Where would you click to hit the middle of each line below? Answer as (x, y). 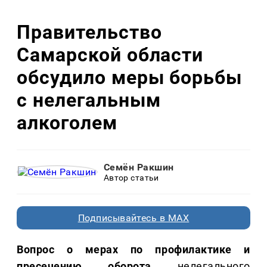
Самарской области (110, 55)
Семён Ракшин (139, 167)
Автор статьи (131, 178)
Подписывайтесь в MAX (133, 218)
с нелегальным (89, 100)
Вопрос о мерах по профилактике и (133, 250)
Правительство (89, 32)
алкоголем (67, 122)
